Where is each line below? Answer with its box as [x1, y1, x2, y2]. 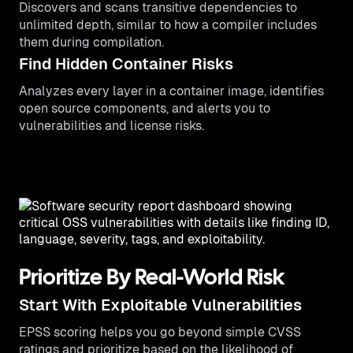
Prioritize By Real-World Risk [19, 269, 285, 289]
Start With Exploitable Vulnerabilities [19, 296, 302, 314]
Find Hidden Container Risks [19, 55, 233, 72]
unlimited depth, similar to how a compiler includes [19, 17, 317, 32]
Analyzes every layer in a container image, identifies [19, 84, 324, 98]
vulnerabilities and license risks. [19, 118, 204, 133]
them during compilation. [19, 35, 164, 50]
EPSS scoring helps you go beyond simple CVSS [19, 325, 301, 340]
